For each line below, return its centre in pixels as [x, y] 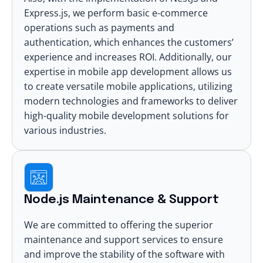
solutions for [200, 115]
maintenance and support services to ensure [124, 239]
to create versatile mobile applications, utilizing [128, 86]
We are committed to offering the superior [119, 225]
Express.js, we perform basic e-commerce [116, 13]
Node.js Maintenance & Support [122, 200]
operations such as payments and [99, 27]
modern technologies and [82, 101]
